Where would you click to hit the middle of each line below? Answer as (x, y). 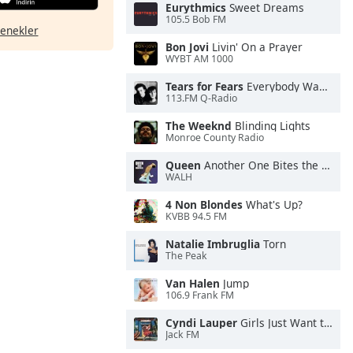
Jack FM (182, 335)
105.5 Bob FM (196, 20)
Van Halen (193, 283)
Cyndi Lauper (201, 323)
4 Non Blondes (204, 204)
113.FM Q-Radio (201, 98)
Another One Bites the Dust (261, 165)
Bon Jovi (187, 47)
